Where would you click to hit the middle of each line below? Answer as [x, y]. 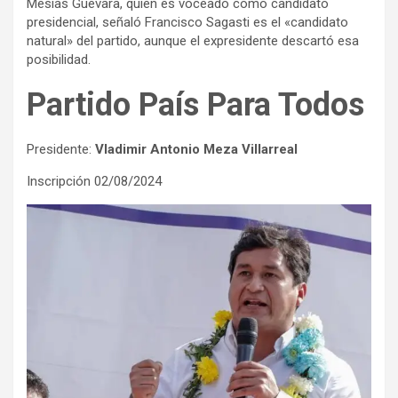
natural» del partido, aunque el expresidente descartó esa [193, 41]
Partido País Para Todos [195, 105]
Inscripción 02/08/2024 [94, 182]
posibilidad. [59, 60]
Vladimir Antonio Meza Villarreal [196, 150]
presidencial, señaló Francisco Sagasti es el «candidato [187, 23]
